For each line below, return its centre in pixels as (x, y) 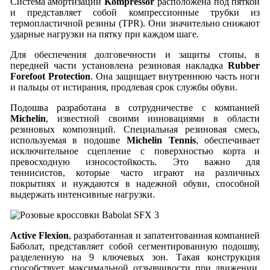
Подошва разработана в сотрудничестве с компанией (135, 107)
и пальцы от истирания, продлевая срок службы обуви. (124, 87)
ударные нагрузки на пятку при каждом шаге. (104, 34)
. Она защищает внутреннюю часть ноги (175, 76)
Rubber (244, 65)
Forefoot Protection (50, 76)
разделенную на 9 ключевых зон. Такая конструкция (135, 257)
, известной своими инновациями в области (153, 118)
